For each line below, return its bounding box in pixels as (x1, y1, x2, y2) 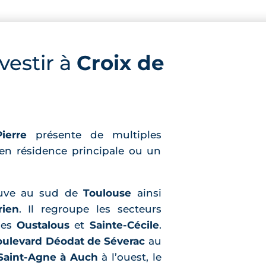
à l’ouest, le (97, 251, 161, 264)
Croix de (76, 50, 164, 75)
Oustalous (17, 219, 70, 232)
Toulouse (83, 187, 132, 199)
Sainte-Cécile (89, 219, 159, 232)
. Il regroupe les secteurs (18, 203, 161, 216)
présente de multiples (26, 129, 161, 141)
